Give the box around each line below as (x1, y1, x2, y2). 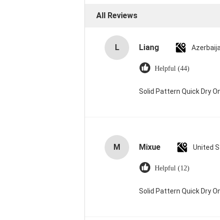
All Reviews (96, 11, 137, 20)
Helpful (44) (155, 65, 190, 72)
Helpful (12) (155, 165, 190, 172)
